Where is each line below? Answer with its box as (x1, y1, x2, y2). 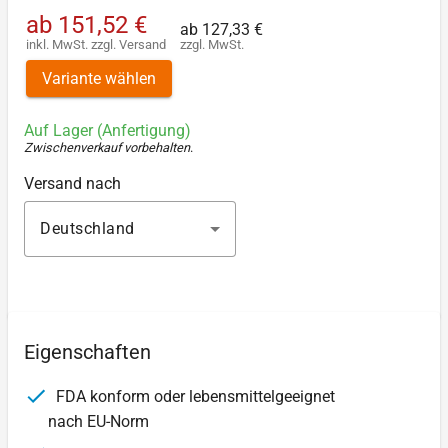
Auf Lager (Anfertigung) (24, 121, 191, 141)
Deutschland (40, 219, 135, 239)
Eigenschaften (24, 340, 151, 365)
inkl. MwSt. (26, 36, 91, 52)
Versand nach (24, 174, 121, 194)
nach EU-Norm (48, 412, 149, 432)
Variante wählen (42, 68, 156, 88)
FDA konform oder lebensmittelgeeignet (52, 387, 335, 407)
